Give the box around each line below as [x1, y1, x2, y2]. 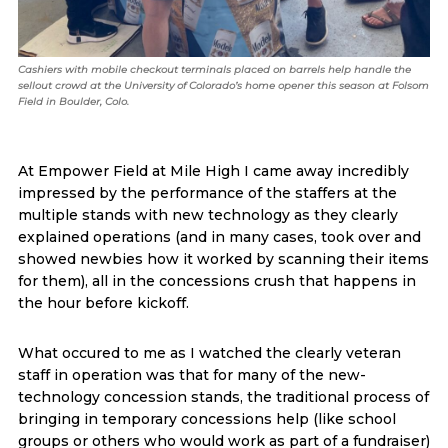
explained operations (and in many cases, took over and [17, 228, 421, 246]
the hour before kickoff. [17, 294, 189, 312]
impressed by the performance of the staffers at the [17, 184, 397, 202]
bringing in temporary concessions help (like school [17, 410, 396, 428]
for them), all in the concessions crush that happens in [17, 272, 416, 290]
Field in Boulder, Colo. [17, 95, 129, 108]
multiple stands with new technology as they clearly [17, 206, 398, 224]
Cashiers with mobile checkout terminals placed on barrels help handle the [17, 63, 411, 76]
